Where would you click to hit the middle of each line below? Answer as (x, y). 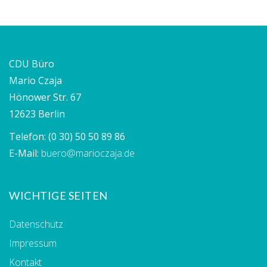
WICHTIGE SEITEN (58, 195)
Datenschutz (36, 224)
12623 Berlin (37, 114)
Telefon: (29, 136)
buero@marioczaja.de (88, 153)
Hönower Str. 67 (45, 97)
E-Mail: (25, 153)
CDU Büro (32, 63)
